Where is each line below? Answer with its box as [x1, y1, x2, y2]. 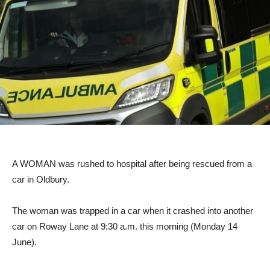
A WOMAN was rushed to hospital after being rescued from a [12, 158, 252, 169]
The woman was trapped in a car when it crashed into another [12, 205, 253, 216]
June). [12, 236, 37, 247]
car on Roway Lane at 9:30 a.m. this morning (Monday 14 [12, 221, 237, 231]
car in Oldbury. [12, 174, 69, 184]
